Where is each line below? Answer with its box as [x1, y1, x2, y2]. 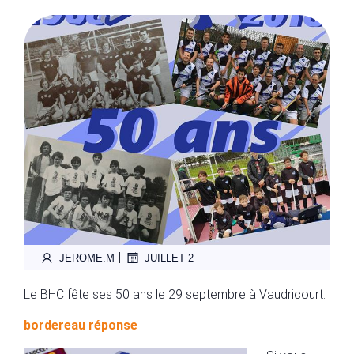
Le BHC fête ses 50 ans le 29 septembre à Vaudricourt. [24, 287, 326, 302]
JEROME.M [59, 251, 115, 264]
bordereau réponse [24, 318, 137, 333]
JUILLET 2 [145, 251, 194, 264]
